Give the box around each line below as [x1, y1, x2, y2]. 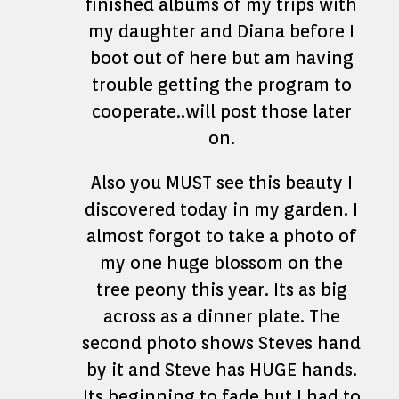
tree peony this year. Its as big [95, 279, 347, 300]
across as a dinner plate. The [102, 305, 340, 327]
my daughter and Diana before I [88, 20, 354, 42]
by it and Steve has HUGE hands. [85, 359, 357, 380]
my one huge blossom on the [100, 252, 343, 273]
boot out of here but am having [89, 47, 354, 69]
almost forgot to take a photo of [86, 225, 356, 247]
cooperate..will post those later [91, 101, 352, 122]
